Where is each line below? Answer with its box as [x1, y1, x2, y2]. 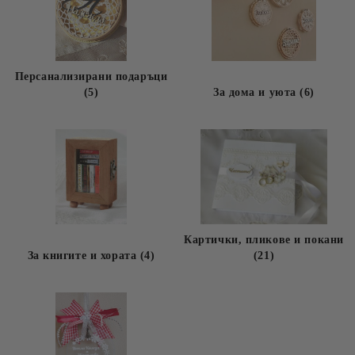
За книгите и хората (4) [27, 250, 155, 261]
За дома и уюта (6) [212, 86, 315, 98]
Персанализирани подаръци [14, 71, 168, 82]
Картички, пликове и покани [184, 234, 344, 246]
